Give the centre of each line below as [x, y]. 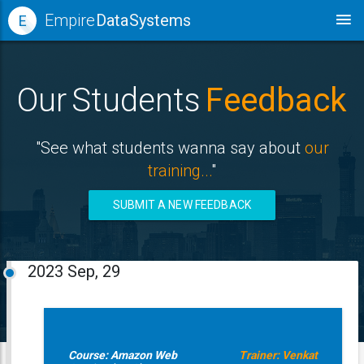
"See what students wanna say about [170, 148]
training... [180, 171]
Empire [70, 20]
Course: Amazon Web [122, 355]
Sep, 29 [93, 271]
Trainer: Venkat [278, 355]
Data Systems [143, 20]
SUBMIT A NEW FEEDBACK [182, 205]
